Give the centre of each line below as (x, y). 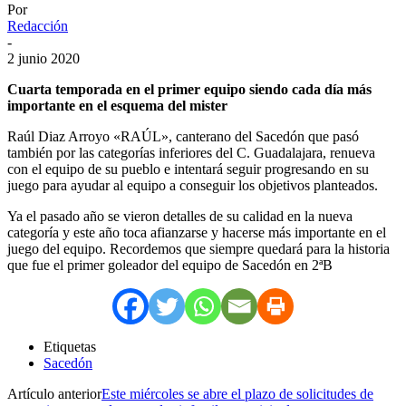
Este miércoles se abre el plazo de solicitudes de (237, 393)
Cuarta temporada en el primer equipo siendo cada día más (189, 89)
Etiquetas (70, 346)
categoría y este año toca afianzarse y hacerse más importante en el (197, 232)
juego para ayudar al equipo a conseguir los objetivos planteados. (193, 185)
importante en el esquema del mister (117, 105)
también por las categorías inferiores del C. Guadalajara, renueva (191, 152)
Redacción (38, 25)
